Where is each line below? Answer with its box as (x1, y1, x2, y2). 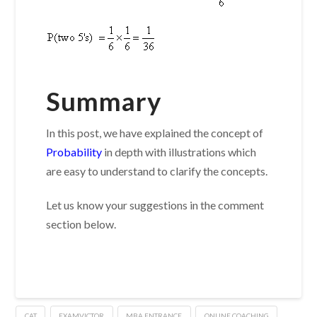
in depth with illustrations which (102, 145, 257, 159)
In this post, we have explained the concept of (46, 126, 264, 140)
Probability (46, 145, 103, 159)
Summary (46, 86, 163, 117)
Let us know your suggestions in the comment (46, 198, 265, 212)
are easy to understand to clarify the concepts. (46, 164, 268, 178)
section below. (46, 217, 117, 231)
